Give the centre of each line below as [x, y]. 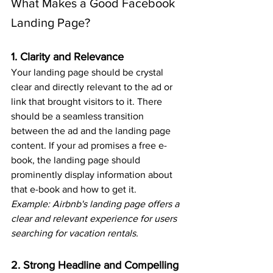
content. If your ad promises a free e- [89, 146]
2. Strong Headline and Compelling [96, 265]
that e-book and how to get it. [74, 190]
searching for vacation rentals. [75, 233]
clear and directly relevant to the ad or [93, 87]
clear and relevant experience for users [95, 219]
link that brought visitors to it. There [88, 102]
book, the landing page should [77, 160]
